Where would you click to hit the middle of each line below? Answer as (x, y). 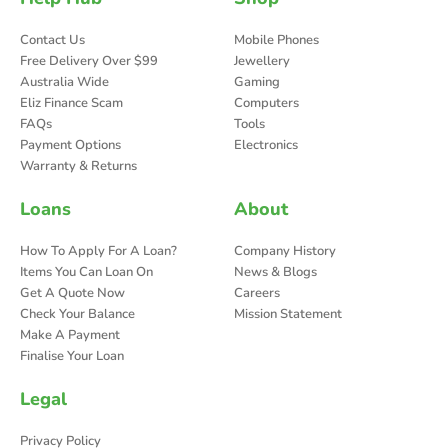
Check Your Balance (77, 314)
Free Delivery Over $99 (89, 61)
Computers (266, 103)
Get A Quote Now (72, 293)
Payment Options (70, 145)
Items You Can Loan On (86, 272)
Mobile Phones (276, 40)
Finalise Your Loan (72, 356)
